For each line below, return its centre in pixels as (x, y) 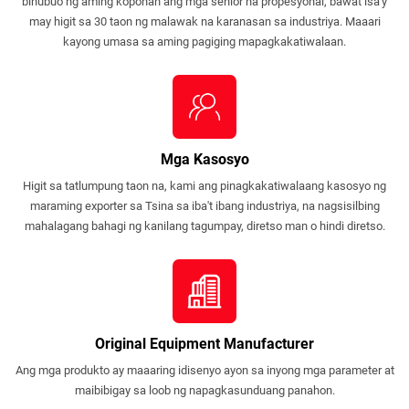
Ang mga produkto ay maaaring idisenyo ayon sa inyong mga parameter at (204, 370)
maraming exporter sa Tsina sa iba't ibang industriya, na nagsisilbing (204, 205)
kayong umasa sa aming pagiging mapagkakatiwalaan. (204, 41)
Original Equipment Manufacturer (204, 343)
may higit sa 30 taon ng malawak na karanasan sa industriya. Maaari (204, 21)
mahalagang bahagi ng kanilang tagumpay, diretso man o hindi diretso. (204, 225)
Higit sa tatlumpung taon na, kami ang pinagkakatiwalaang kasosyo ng (204, 185)
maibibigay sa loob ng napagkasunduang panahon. (204, 390)
